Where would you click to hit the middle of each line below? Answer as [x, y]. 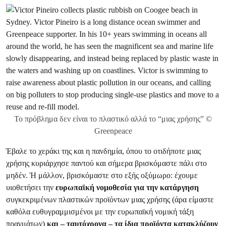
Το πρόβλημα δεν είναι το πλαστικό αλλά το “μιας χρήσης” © [113, 119]
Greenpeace [113, 131]
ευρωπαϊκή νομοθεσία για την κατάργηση [127, 187]
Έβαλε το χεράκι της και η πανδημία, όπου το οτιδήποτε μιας [103, 151]
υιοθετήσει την [31, 187]
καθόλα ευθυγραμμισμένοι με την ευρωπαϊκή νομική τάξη [100, 212]
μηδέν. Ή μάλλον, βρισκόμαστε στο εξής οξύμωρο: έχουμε [102, 175]
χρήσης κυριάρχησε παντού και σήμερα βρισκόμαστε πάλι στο [106, 163]
